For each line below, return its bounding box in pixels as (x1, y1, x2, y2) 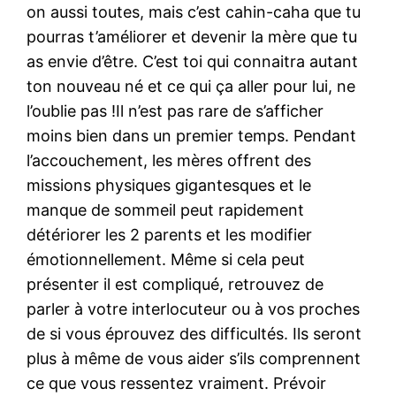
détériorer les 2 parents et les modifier (27, 225, 313, 244)
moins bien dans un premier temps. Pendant (27, 126, 357, 145)
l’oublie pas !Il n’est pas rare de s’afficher (27, 101, 324, 120)
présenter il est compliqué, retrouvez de (27, 274, 324, 293)
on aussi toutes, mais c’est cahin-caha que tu (27, 2, 362, 21)
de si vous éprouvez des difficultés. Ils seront (27, 324, 362, 343)
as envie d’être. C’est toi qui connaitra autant (27, 51, 359, 71)
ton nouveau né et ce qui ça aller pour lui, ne (27, 76, 356, 95)
